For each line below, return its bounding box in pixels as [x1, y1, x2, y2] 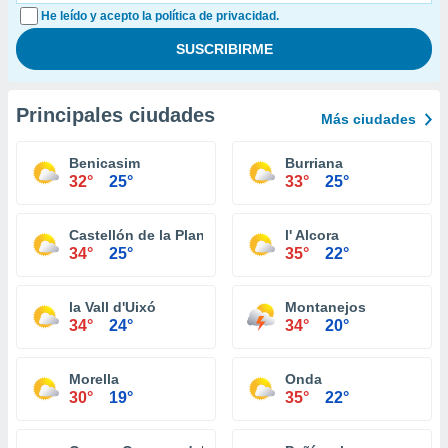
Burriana [285, 155, 343, 171]
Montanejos [285, 299, 366, 315]
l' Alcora [285, 227, 339, 243]
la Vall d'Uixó [69, 299, 156, 315]
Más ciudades [321, 111, 416, 127]
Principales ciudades [16, 104, 215, 126]
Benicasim [69, 155, 140, 171]
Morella [69, 371, 119, 387]
